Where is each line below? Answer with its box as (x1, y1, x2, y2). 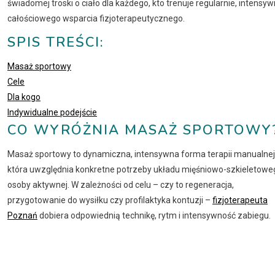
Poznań (7, 211, 37, 221)
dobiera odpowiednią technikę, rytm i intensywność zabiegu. (37, 211, 271, 221)
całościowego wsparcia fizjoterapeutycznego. (7, 14, 185, 24)
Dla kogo (7, 92, 41, 103)
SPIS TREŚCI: (7, 33, 104, 52)
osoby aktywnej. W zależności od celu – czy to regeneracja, (7, 180, 234, 190)
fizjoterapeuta (212, 195, 268, 206)
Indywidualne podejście (7, 107, 97, 118)
